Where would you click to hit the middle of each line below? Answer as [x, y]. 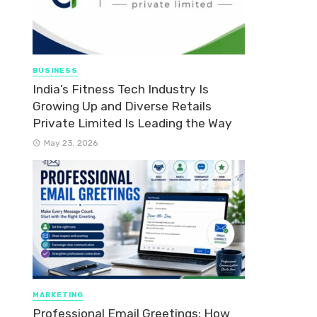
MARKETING [58, 295]
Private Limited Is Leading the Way [132, 123]
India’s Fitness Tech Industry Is [121, 89]
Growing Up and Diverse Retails [122, 106]
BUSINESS [55, 71]
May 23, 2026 [70, 143]
